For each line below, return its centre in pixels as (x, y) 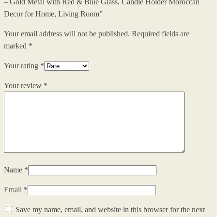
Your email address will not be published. (67, 34)
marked (16, 46)
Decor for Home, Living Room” (53, 14)
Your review (24, 86)
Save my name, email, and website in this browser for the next (110, 210)
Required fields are (161, 34)
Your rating (22, 66)
